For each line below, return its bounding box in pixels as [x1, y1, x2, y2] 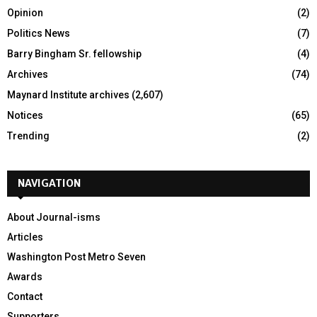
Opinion [7, 6, 43, 18]
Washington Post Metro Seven [7, 250, 146, 263]
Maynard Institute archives [7, 88, 129, 100]
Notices [7, 109, 43, 121]
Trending [7, 129, 50, 142]
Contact [7, 290, 42, 302]
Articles [7, 231, 43, 243]
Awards [7, 270, 42, 282]
